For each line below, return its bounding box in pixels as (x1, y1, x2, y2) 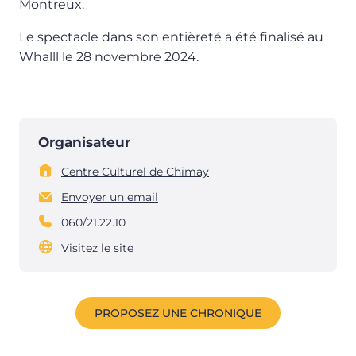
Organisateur (38, 134, 130, 150)
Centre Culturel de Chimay (61, 164, 209, 179)
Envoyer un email (61, 190, 158, 204)
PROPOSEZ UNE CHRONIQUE (95, 306, 261, 320)
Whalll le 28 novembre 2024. (19, 49, 199, 64)
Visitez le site (61, 241, 133, 255)
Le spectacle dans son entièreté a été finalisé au (19, 29, 323, 44)
